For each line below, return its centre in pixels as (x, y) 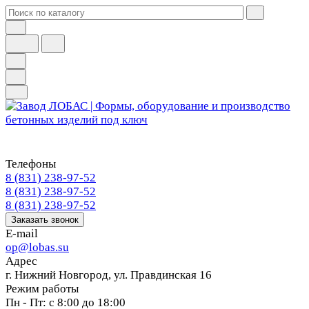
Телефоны (31, 164)
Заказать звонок (45, 220)
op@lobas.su (37, 247)
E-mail (22, 233)
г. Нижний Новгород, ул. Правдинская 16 (109, 275)
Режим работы (42, 289)
